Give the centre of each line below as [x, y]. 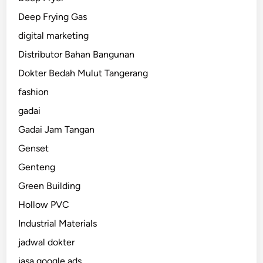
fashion [34, 92]
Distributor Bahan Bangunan [77, 55]
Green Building [50, 186]
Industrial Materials [58, 224]
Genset [34, 149]
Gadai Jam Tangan [57, 130]
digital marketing [54, 36]
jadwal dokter [47, 242]
